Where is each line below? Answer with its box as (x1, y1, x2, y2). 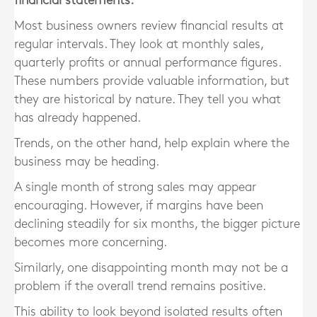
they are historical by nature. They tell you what (14, 93, 281, 105)
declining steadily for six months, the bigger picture (14, 218, 300, 230)
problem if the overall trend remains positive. (14, 280, 266, 292)
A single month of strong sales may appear (14, 181, 256, 193)
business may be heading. (14, 156, 159, 168)
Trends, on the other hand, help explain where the (14, 137, 289, 149)
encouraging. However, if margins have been (14, 200, 263, 212)
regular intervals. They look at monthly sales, (14, 38, 263, 50)
